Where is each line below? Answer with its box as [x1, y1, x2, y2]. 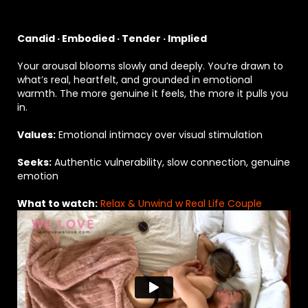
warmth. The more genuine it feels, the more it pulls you [17, 87, 288, 101]
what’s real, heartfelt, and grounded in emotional [17, 73, 252, 87]
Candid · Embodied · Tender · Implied [17, 32, 207, 46]
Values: [17, 128, 56, 142]
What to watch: [17, 197, 98, 211]
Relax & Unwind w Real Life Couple [100, 197, 262, 211]
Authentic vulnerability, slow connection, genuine [52, 155, 290, 170]
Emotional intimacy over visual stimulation [56, 128, 263, 142]
